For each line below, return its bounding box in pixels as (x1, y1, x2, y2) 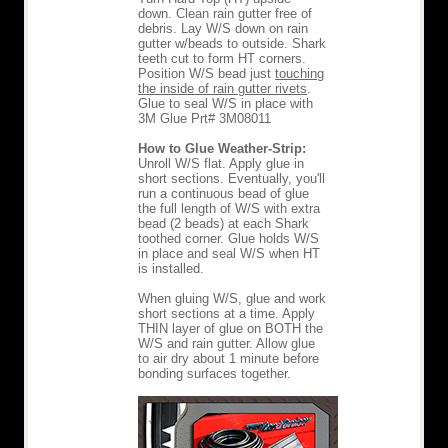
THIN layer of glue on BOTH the (138, 321, 323, 337)
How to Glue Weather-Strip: (138, 141, 306, 157)
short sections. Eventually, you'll (138, 171, 325, 187)
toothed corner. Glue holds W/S (138, 231, 319, 247)
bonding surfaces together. (138, 366, 291, 382)
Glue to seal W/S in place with (138, 96, 313, 112)
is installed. (138, 261, 204, 277)
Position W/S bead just (138, 66, 275, 82)
